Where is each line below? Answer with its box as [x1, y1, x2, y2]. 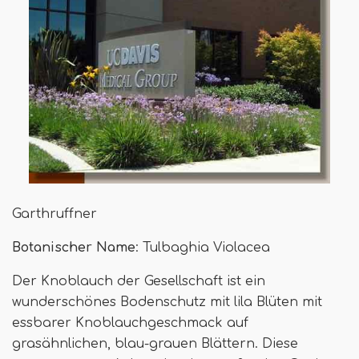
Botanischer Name [12, 240, 135, 255]
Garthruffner [12, 206, 97, 221]
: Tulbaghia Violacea [135, 240, 270, 255]
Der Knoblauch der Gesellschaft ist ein [12, 273, 265, 288]
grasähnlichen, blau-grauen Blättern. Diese [12, 336, 298, 351]
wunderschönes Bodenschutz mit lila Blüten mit [12, 294, 322, 309]
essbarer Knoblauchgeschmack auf [12, 315, 248, 330]
